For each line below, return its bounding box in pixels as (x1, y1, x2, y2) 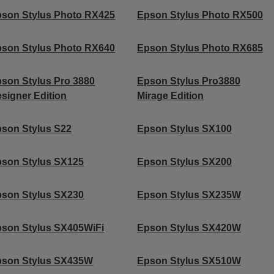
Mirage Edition (136, 90, 204, 101)
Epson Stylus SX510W (136, 255, 241, 266)
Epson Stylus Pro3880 (136, 75, 240, 86)
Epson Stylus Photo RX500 (136, 9, 263, 20)
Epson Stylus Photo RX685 (136, 42, 263, 53)
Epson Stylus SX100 (136, 123, 232, 134)
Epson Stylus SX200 (136, 156, 232, 167)
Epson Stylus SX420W (136, 222, 241, 233)
